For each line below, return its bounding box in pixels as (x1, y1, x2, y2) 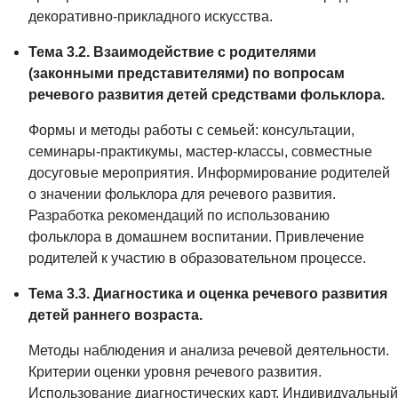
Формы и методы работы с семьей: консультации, (28, 123, 354, 139)
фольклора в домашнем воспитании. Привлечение (28, 229, 364, 245)
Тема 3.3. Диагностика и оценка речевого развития (28, 286, 387, 302)
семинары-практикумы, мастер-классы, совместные (28, 144, 372, 160)
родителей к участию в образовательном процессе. (28, 251, 366, 267)
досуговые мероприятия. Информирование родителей (28, 165, 390, 181)
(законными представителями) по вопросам (28, 66, 345, 82)
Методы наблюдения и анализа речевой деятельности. (28, 343, 389, 359)
